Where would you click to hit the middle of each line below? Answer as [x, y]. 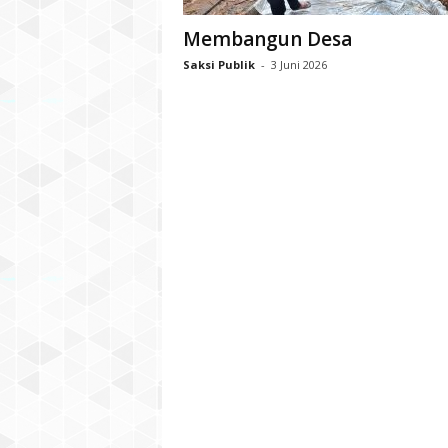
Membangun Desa [267, 39]
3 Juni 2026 [298, 64]
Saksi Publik [218, 64]
